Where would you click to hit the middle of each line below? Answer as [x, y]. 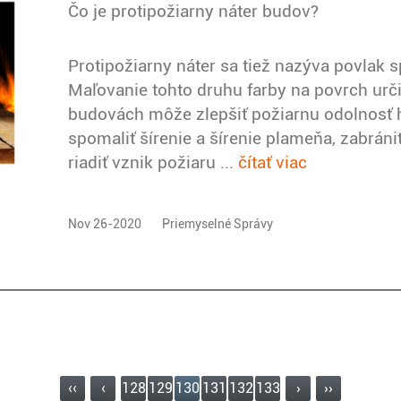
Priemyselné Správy [218, 223]
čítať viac [273, 162]
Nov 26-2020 [105, 223]
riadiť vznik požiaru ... [154, 162]
